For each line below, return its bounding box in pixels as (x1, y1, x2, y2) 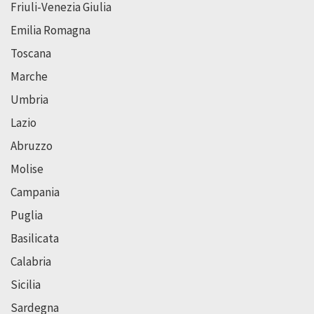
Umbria (11, 92, 48, 108)
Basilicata (11, 231, 59, 247)
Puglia (11, 207, 43, 224)
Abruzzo (11, 138, 53, 154)
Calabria (11, 254, 51, 270)
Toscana (11, 46, 51, 62)
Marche (11, 69, 48, 85)
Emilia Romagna (11, 22, 90, 39)
